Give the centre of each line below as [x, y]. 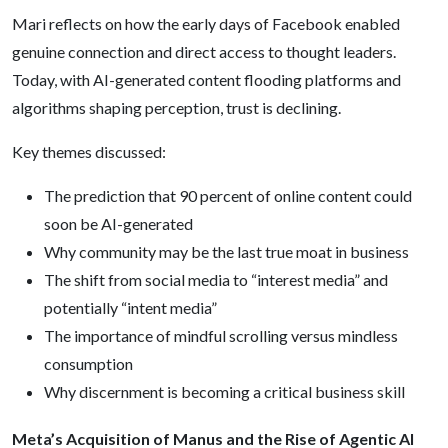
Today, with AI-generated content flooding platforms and [206, 79]
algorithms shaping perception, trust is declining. [176, 107]
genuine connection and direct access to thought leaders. [204, 51]
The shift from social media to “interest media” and [216, 279]
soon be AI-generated [118, 223]
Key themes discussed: [89, 151]
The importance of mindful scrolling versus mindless [221, 335]
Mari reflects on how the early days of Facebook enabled [206, 23]
